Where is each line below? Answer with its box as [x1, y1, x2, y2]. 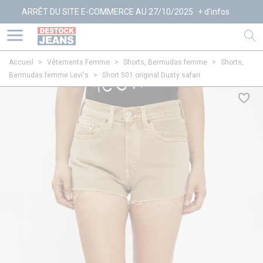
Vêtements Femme [47, 58, 110, 66]
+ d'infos [170, 7, 203, 16]
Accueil [9, 58, 33, 66]
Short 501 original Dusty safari [102, 71, 200, 79]
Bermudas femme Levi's [9, 71, 89, 79]
